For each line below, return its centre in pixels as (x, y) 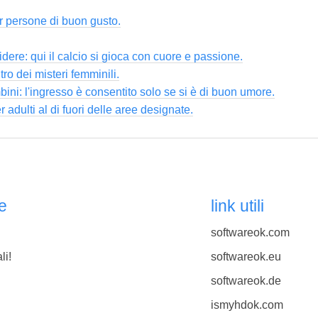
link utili (237, 206)
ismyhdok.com (247, 305)
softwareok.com (250, 232)
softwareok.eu (246, 256)
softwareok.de (246, 281)
